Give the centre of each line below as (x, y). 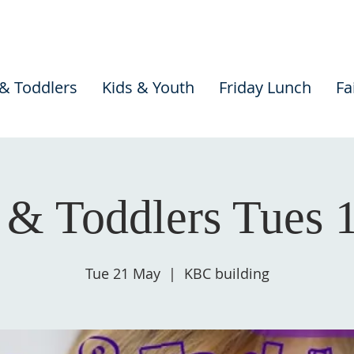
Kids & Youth (148, 87)
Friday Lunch (265, 87)
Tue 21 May (122, 273)
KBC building (226, 273)
